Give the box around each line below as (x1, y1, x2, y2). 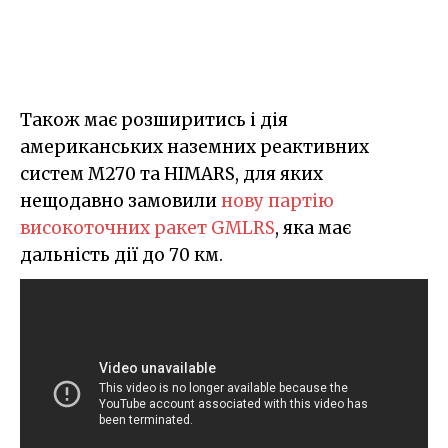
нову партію (221, 190, 334, 213)
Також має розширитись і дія (20, 109, 288, 132)
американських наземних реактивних (20, 136, 369, 159)
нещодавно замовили (20, 190, 221, 213)
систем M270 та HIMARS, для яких (20, 163, 323, 186)
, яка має (275, 217, 351, 240)
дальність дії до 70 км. (20, 244, 223, 267)
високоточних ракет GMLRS (20, 217, 275, 240)
